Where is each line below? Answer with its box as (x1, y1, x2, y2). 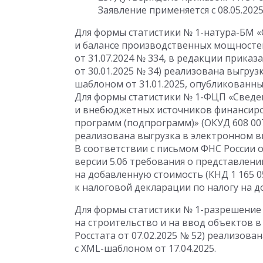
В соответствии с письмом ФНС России (75, 142, 258, 155)
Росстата (75, 229, 118, 242)
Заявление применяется (98, 4, 211, 16)
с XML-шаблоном (75, 242, 155, 255)
